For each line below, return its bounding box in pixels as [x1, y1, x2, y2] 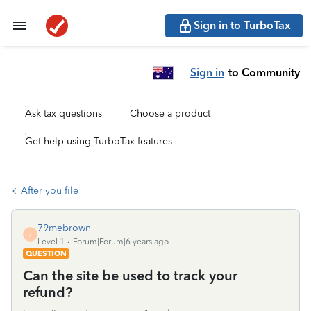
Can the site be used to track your [23, 267, 237, 284]
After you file [21, 185, 78, 196]
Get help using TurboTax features [25, 135, 172, 147]
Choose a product [130, 108, 210, 119]
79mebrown [37, 222, 91, 234]
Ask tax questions [25, 108, 102, 119]
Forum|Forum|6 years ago [73, 237, 169, 246]
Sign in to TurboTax [194, 19, 291, 32]
